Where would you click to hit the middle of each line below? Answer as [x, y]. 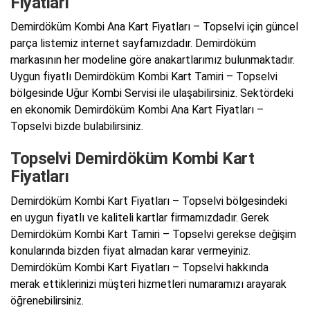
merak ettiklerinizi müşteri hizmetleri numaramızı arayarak [148, 284]
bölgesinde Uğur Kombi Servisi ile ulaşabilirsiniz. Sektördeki [152, 93]
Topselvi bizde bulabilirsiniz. [77, 127]
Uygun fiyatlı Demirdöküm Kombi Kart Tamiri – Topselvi [144, 77]
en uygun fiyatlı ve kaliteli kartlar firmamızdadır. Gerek [140, 217]
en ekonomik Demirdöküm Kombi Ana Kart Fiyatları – [137, 110]
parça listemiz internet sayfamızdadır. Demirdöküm [133, 44]
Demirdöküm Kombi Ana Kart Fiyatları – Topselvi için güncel [154, 27]
